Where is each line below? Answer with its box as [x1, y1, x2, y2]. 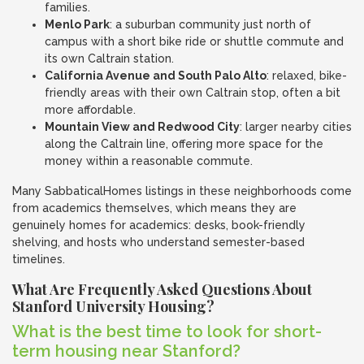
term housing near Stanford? [12, 341, 240, 361]
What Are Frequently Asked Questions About [12, 279, 312, 299]
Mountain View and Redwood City [45, 120, 240, 133]
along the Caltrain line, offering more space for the [45, 137, 323, 150]
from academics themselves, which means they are [12, 201, 297, 214]
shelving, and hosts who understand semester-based [12, 236, 305, 249]
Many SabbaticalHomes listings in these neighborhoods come [12, 184, 352, 197]
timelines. [12, 253, 65, 266]
